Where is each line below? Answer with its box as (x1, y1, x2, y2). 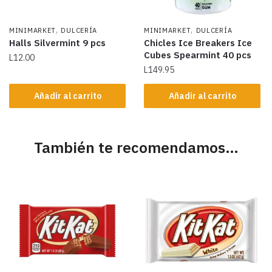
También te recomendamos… (33, 137, 239, 157)
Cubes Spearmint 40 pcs (144, 49, 252, 61)
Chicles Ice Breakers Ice (144, 36, 253, 49)
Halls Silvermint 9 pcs (9, 36, 106, 49)
